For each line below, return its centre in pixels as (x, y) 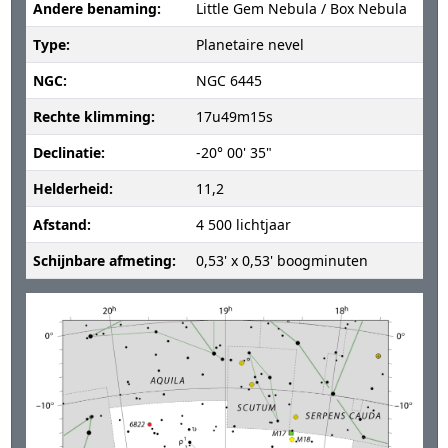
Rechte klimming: (93, 117)
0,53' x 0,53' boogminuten (281, 261)
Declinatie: (68, 153)
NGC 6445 (228, 81)
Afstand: (61, 225)
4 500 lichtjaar (243, 225)
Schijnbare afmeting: (104, 261)
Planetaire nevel (249, 45)
